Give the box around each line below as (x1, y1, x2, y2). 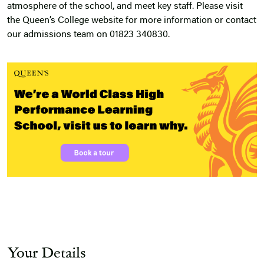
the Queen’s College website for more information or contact (7, 16, 256, 26)
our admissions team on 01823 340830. (7, 30, 170, 40)
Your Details (8, 242, 86, 262)
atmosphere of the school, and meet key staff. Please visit (7, 2, 243, 12)
